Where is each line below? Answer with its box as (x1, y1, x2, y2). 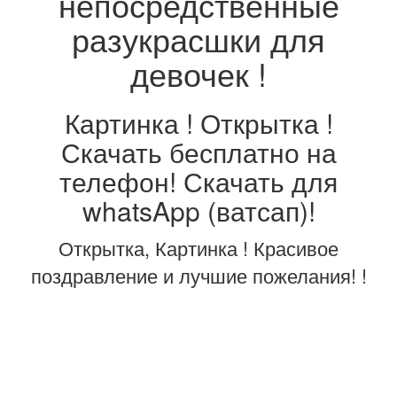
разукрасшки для (72, 16, 325, 62)
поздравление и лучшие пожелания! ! (30, 261, 367, 290)
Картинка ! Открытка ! (64, 104, 333, 143)
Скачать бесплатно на (60, 133, 337, 172)
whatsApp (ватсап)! (82, 191, 315, 230)
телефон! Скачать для (59, 162, 338, 201)
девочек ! (130, 51, 267, 97)
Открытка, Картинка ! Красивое (58, 234, 339, 262)
